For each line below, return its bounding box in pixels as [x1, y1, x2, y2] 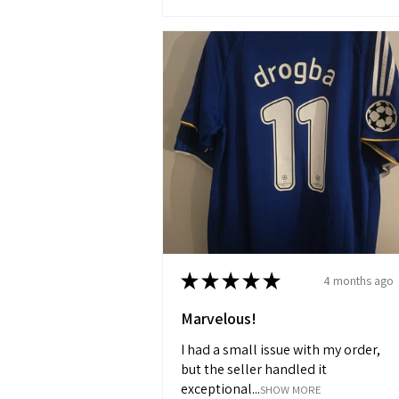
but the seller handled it [181, 360, 327, 379]
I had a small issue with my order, [181, 340, 380, 360]
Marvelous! [181, 308, 256, 330]
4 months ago [323, 272, 394, 289]
